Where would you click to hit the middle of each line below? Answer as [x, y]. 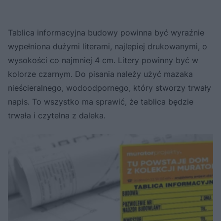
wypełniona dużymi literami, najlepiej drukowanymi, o [108, 46]
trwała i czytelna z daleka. [57, 115]
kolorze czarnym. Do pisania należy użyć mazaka [100, 74]
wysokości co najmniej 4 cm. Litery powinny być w [103, 60]
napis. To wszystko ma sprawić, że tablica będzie [101, 101]
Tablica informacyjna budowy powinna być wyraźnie [106, 32]
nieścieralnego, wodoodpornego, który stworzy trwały [110, 88]
